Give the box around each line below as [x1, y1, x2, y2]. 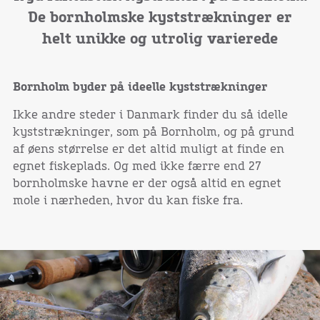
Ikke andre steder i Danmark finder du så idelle [12, 109, 288, 121]
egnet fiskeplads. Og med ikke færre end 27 [12, 160, 261, 172]
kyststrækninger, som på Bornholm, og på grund [12, 126, 294, 138]
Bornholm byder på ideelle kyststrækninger [12, 81, 267, 93]
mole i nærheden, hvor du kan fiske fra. [12, 194, 243, 206]
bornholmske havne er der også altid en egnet [12, 177, 281, 189]
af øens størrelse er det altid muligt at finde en [12, 143, 284, 155]
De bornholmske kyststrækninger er [28, 10, 292, 25]
